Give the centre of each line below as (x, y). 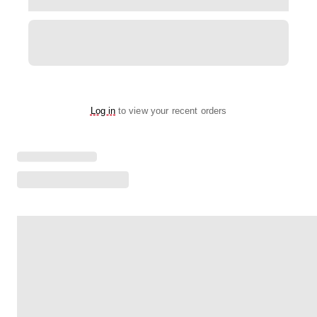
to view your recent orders (172, 111)
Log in (103, 111)
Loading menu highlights (71, 142)
